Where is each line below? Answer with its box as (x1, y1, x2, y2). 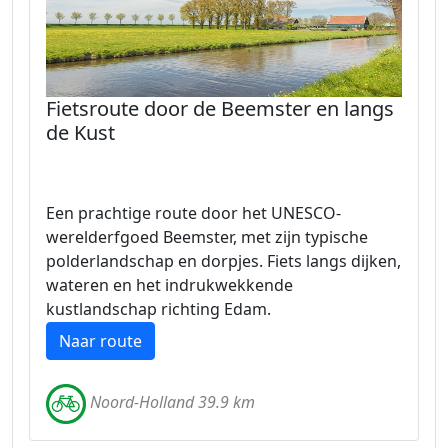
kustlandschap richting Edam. (46, 298, 271, 320)
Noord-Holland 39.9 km (90, 391, 255, 414)
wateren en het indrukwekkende (46, 274, 293, 296)
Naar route (59, 330, 142, 352)
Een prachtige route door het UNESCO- (46, 202, 341, 224)
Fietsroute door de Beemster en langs (46, 95, 394, 122)
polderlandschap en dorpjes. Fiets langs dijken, (46, 250, 401, 272)
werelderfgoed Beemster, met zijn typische (46, 226, 368, 248)
